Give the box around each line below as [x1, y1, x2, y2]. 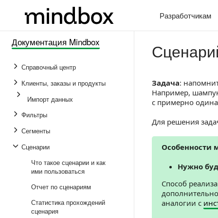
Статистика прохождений [31, 198, 105, 207]
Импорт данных [27, 94, 73, 104]
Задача [152, 78, 180, 88]
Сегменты [21, 126, 50, 135]
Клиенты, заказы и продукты [21, 78, 106, 88]
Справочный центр [21, 62, 76, 72]
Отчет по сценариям [31, 182, 91, 191]
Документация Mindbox [12, 36, 100, 48]
